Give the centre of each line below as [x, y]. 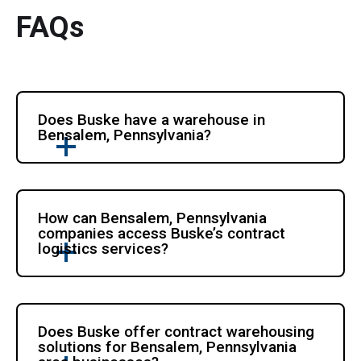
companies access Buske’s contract [162, 233]
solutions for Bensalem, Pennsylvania [168, 346]
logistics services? [104, 248]
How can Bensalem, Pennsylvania [153, 218]
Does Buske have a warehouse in [152, 119]
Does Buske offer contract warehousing [176, 331]
